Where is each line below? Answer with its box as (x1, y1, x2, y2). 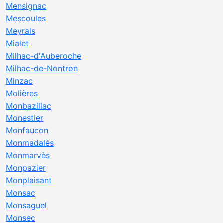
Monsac (6, 188, 35, 198)
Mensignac (6, 1, 46, 11)
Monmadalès (6, 138, 54, 148)
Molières (6, 88, 38, 98)
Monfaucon (6, 125, 48, 135)
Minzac (6, 76, 33, 86)
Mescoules (6, 13, 46, 23)
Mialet (6, 38, 29, 48)
